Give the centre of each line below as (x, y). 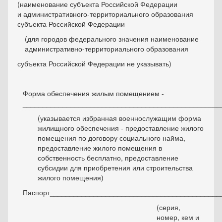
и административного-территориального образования (105, 14)
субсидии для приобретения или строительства (115, 168)
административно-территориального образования (106, 49)
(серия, (169, 207)
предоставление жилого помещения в (100, 148)
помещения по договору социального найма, (112, 138)
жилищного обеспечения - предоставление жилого (121, 128)
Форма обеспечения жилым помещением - (93, 93)
